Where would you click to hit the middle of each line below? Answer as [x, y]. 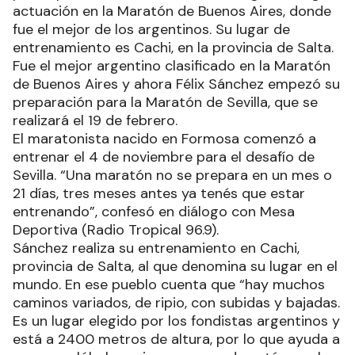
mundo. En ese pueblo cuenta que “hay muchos [169, 284]
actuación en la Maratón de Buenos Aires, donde [172, 11]
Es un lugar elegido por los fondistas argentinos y [176, 321]
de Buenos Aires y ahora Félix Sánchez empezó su [176, 84]
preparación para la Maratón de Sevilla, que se [165, 102]
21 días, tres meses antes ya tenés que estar [159, 193]
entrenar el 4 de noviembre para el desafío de [164, 157]
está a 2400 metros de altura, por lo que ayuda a [176, 339]
